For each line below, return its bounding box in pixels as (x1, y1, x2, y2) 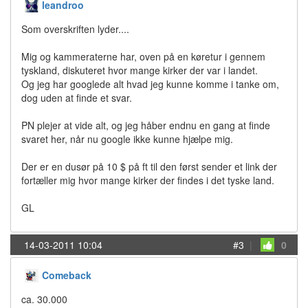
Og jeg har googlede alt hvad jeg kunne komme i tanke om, (21, 77, 279, 91)
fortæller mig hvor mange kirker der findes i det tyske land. (21, 173, 274, 187)
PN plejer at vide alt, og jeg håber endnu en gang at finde (21, 118, 270, 132)
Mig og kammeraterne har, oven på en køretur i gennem (21, 49, 265, 63)
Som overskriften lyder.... (21, 22, 129, 36)
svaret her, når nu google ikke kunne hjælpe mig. (21, 132, 233, 146)
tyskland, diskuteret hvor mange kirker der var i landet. (21, 63, 258, 77)
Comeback (42, 268, 91, 282)
